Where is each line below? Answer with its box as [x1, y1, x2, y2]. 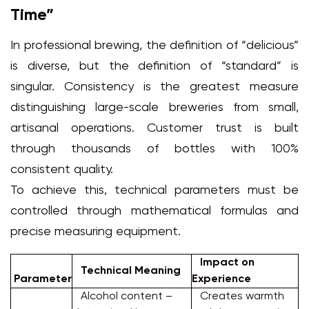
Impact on [192, 257, 255, 269]
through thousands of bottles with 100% [10, 143, 299, 157]
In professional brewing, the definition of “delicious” [10, 39, 299, 53]
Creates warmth [192, 290, 284, 303]
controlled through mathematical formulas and [10, 205, 299, 219]
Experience [192, 273, 251, 286]
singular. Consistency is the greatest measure [10, 81, 299, 94]
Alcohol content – [72, 290, 172, 303]
